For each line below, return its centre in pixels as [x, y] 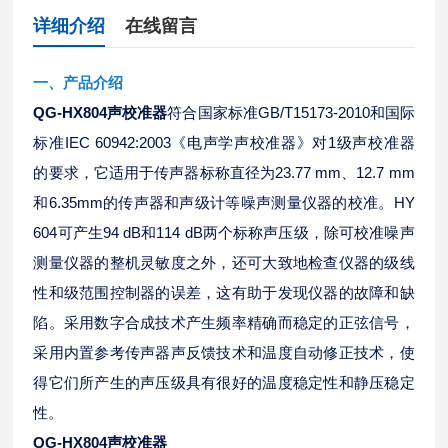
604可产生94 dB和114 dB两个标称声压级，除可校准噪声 [224, 232]
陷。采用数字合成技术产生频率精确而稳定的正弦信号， [224, 322]
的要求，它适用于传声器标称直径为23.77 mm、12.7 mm [224, 172]
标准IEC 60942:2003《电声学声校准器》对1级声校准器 [224, 142]
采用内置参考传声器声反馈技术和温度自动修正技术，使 [224, 352]
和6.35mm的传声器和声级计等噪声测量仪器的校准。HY [224, 202]
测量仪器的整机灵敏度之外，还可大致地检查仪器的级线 [224, 262]
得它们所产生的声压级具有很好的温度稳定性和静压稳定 [224, 382]
